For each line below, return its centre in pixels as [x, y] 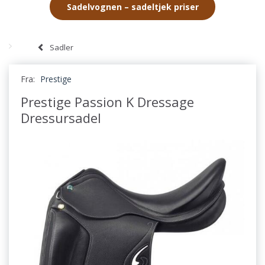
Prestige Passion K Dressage [107, 101]
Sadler [62, 47]
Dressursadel [61, 117]
